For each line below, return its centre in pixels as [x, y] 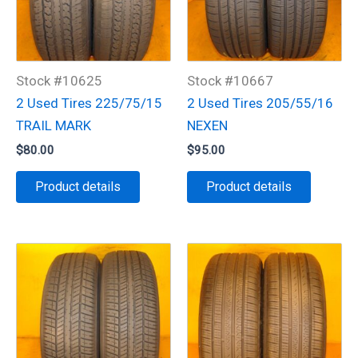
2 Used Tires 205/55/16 [260, 103]
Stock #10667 [230, 80]
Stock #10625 [59, 80]
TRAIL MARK [54, 125]
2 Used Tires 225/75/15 [89, 103]
